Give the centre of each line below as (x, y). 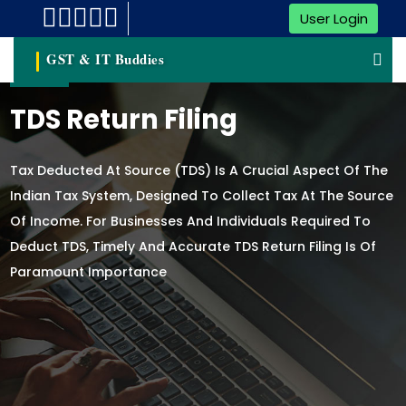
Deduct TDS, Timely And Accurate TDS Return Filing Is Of (193, 247)
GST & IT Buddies (105, 59)
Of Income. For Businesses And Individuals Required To (191, 222)
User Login (333, 18)
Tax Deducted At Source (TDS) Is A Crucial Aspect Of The (199, 171)
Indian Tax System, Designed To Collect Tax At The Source (202, 196)
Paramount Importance (89, 272)
